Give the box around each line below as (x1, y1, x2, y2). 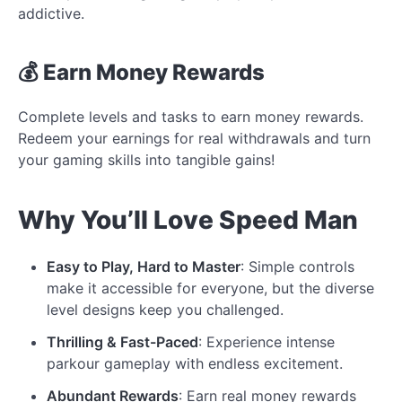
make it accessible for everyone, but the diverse (47, 278, 374, 297)
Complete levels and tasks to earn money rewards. (18, 107, 363, 126)
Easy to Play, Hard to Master (47, 257, 240, 275)
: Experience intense (198, 332, 335, 351)
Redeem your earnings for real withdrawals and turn (18, 128, 371, 147)
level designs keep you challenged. (47, 300, 284, 319)
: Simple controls (240, 257, 354, 275)
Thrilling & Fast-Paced (47, 332, 198, 351)
